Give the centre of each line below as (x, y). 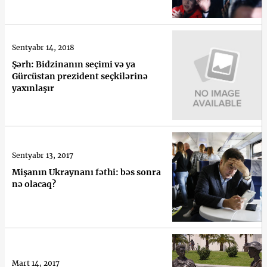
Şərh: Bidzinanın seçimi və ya (74, 64)
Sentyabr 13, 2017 (43, 155)
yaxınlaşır (33, 88)
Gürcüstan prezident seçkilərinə (80, 76)
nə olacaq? (34, 184)
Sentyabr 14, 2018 (43, 47)
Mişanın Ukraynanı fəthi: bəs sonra (86, 172)
